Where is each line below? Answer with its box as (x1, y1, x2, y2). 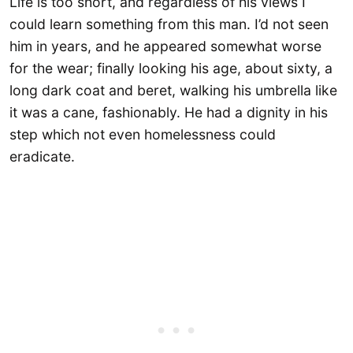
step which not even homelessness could (9, 125, 276, 143)
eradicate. (9, 147, 75, 165)
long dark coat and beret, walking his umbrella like (9, 81, 337, 98)
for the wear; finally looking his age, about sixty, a (9, 59, 333, 76)
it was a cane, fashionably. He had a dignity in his (9, 103, 328, 121)
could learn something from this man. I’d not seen (9, 15, 329, 32)
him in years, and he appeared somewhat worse (9, 37, 321, 54)
